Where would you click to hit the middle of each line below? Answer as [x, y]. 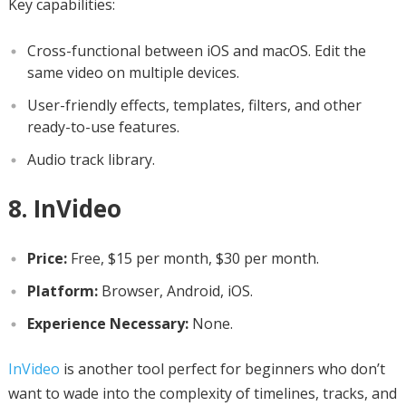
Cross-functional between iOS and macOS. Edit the [196, 50]
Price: [47, 258]
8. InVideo [64, 208]
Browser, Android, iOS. [175, 290]
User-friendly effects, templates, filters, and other [194, 105]
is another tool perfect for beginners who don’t [222, 368]
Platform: [62, 290]
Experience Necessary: [107, 323]
